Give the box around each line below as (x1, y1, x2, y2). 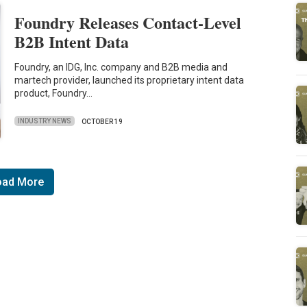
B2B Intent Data (14, 29, 130, 53)
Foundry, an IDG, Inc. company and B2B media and (14, 62, 228, 73)
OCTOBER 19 (82, 117, 123, 125)
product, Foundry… (14, 88, 93, 99)
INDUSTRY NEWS (18, 117, 72, 125)
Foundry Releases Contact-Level (14, 10, 242, 34)
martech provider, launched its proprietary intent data (14, 75, 245, 86)
